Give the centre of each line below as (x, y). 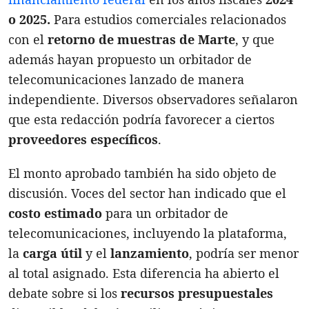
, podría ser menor (244, 253)
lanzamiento (150, 253)
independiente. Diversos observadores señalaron (153, 99)
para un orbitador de (165, 213)
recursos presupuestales (197, 293)
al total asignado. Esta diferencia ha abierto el (144, 273)
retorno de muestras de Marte (141, 39)
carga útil (52, 253)
